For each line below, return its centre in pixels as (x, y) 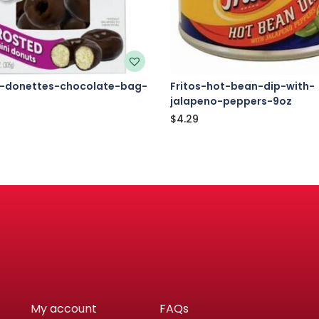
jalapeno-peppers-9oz (231, 101)
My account (63, 309)
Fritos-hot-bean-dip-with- (242, 86)
